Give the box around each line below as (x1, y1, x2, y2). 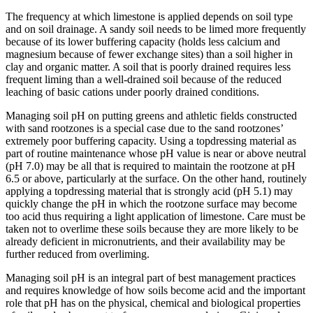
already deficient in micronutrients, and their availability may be (6, 235, 285, 248)
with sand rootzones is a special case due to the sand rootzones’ (6, 122, 283, 135)
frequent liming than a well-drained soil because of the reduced (6, 73, 282, 86)
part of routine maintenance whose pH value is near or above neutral (6, 147, 306, 160)
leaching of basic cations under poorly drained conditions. (6, 86, 259, 99)
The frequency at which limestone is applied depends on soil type (6, 10, 293, 23)
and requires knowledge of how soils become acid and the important (6, 284, 305, 297)
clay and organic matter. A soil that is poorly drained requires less (6, 61, 291, 73)
